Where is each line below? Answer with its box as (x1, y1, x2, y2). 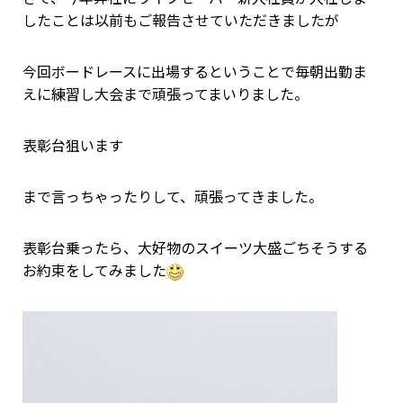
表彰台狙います (22, 138, 123, 156)
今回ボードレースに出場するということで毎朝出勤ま (22, 64, 367, 82)
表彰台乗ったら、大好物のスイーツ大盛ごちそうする (22, 240, 368, 258)
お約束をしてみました (22, 263, 166, 281)
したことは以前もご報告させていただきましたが (22, 13, 339, 31)
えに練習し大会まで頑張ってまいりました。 (22, 86, 309, 104)
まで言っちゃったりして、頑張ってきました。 (22, 189, 323, 207)
